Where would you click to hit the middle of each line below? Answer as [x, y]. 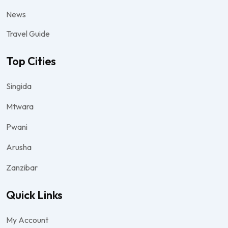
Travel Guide [28, 33]
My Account [27, 220]
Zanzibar [22, 167]
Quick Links [34, 195]
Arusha [19, 147]
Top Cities [31, 61]
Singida [19, 86]
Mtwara [20, 106]
